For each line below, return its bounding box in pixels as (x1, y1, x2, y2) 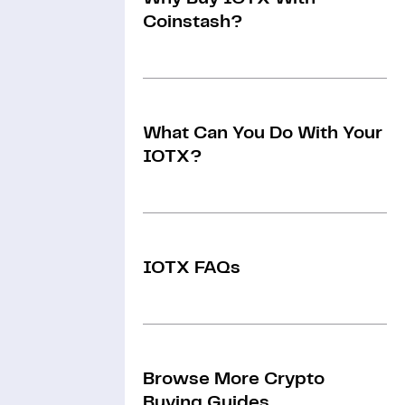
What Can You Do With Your (143, 125, 382, 142)
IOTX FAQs (143, 259, 240, 277)
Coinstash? (143, 14, 242, 31)
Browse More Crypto (143, 371, 325, 388)
